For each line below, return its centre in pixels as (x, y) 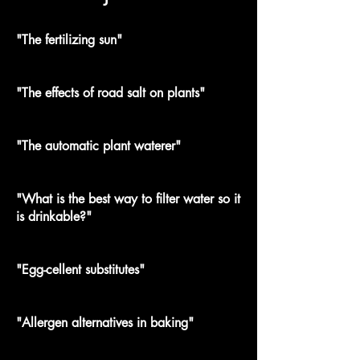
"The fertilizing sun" (69, 40)
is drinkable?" (54, 217)
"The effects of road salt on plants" (110, 93)
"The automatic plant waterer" (98, 146)
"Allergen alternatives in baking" (105, 323)
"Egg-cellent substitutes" (80, 270)
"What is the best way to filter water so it (128, 199)
